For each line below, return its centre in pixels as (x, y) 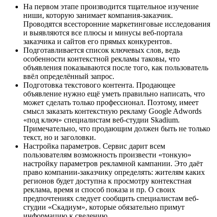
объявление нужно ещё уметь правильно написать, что (114, 93)
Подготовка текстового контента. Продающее (99, 85)
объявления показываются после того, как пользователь (116, 67)
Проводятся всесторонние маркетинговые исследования (117, 24)
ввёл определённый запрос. (69, 76)
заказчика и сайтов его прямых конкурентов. (98, 41)
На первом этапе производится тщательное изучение (111, 6)
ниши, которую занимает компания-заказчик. (98, 15)
